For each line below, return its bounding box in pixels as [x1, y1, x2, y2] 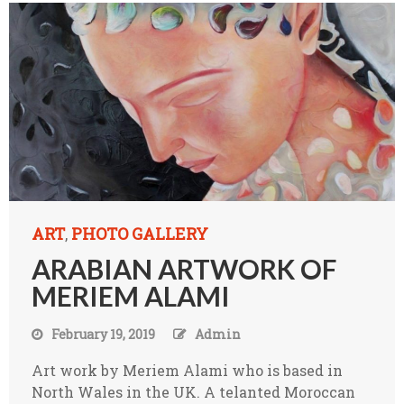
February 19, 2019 [51, 325, 155, 343]
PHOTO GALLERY [71, 222, 208, 244]
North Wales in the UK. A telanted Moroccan [32, 381, 355, 401]
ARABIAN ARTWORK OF [32, 252, 336, 285]
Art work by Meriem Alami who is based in [32, 360, 343, 380]
